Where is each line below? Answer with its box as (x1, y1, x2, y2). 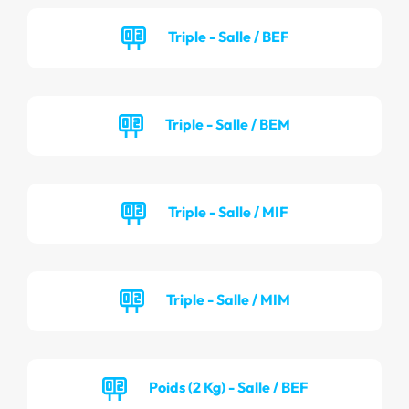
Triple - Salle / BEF (167, 26, 288, 46)
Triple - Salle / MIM (165, 289, 290, 309)
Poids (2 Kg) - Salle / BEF (148, 377, 308, 396)
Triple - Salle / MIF (168, 202, 288, 221)
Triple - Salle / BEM (165, 114, 290, 133)
